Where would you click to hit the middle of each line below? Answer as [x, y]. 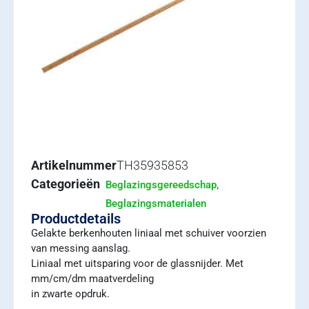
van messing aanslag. [81, 248]
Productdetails [76, 219]
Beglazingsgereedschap [161, 185]
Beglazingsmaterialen [156, 203]
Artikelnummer [74, 165]
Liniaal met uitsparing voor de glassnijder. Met [137, 263]
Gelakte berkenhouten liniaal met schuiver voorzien [149, 233]
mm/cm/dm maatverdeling [92, 279]
